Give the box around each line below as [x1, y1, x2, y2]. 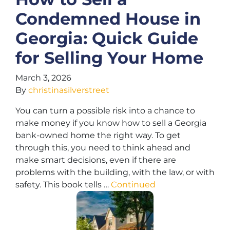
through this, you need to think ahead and [15, 143, 190, 152]
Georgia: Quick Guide [15, 28, 198, 48]
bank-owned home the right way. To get [15, 130, 181, 140]
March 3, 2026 [15, 73, 71, 83]
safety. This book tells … [15, 180, 111, 189]
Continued [111, 180, 156, 189]
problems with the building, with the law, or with [15, 167, 215, 177]
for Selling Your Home [15, 48, 203, 68]
